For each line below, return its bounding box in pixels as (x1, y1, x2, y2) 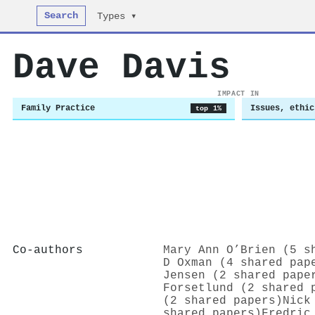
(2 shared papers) (163, 294, 283, 307)
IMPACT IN (217, 89, 259, 98)
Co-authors (13, 243, 83, 257)
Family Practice (21, 103, 95, 113)
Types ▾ (97, 11, 137, 22)
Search (44, 11, 79, 21)
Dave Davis (13, 47, 231, 88)
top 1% (195, 104, 221, 112)
